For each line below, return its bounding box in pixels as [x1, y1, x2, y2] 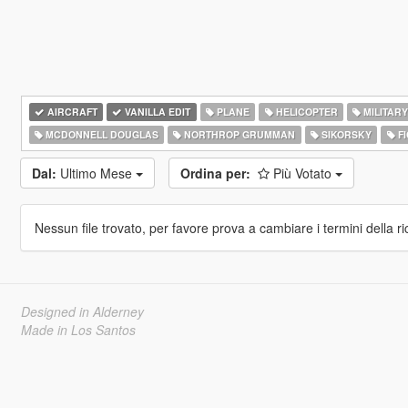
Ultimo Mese [59, 164, 136, 182]
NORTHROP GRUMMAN [181, 127, 296, 141]
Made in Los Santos [20, 321, 136, 339]
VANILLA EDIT [122, 105, 191, 118]
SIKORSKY [318, 127, 372, 141]
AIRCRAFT [44, 105, 97, 118]
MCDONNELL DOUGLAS [42, 127, 158, 141]
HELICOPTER [272, 105, 338, 118]
